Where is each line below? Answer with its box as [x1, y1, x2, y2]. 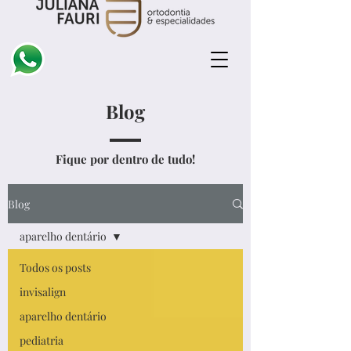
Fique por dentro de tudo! [56, 151, 195, 167]
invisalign [20, 284, 66, 299]
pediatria [20, 333, 63, 348]
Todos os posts [20, 260, 91, 275]
